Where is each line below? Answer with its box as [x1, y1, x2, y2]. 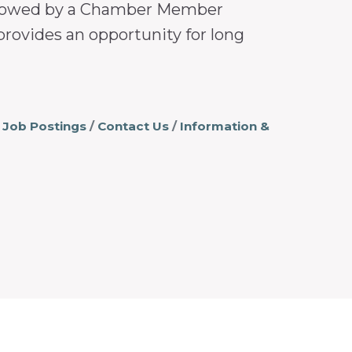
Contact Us [97, 118, 169, 134]
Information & [179, 118, 269, 134]
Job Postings [2, 118, 86, 134]
